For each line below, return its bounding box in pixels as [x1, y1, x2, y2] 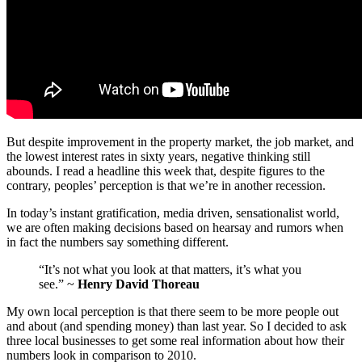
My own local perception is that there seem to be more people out [6, 305, 339, 319]
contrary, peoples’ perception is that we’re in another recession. [6, 179, 326, 193]
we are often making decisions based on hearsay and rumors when [6, 221, 343, 235]
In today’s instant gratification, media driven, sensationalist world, [6, 206, 339, 221]
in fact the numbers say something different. [6, 235, 229, 250]
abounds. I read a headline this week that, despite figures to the [6, 164, 325, 179]
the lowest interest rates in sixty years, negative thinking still [6, 149, 310, 164]
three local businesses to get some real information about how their [6, 334, 344, 348]
